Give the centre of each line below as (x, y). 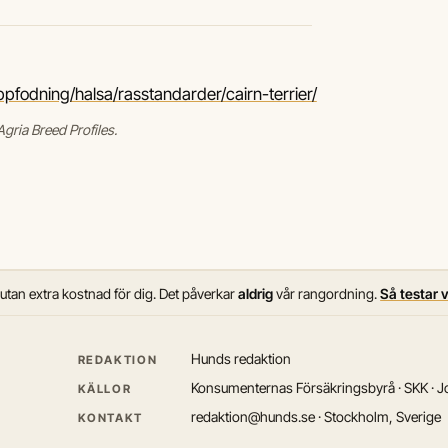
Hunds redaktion (240, 358)
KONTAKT (110, 417)
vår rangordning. (327, 293)
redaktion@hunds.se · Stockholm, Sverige (315, 416)
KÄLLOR (104, 388)
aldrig (256, 293)
